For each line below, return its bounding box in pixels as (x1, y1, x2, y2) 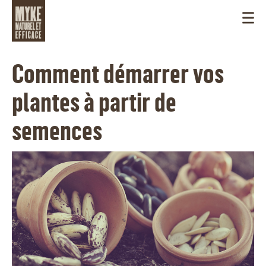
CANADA (214, 225, 242, 234)
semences (12, 114, 102, 147)
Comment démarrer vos (12, 57, 224, 90)
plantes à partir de (12, 85, 176, 118)
